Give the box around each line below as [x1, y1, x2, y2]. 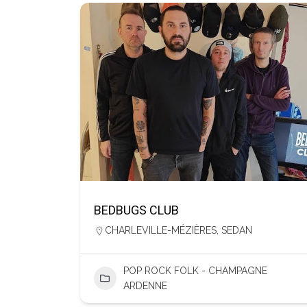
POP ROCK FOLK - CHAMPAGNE [123, 265, 267, 276]
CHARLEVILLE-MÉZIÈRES [105, 225, 217, 236]
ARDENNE [123, 280, 167, 291]
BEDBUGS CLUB [94, 203, 179, 217]
